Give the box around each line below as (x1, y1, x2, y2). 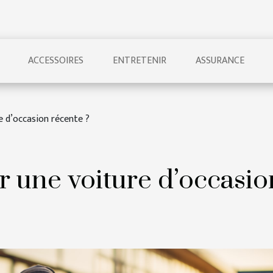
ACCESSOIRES (28, 52, 83, 69)
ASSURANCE (196, 52, 244, 69)
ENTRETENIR (113, 52, 166, 69)
